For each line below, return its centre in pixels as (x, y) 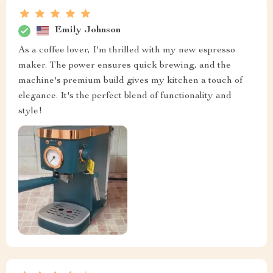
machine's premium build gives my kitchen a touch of (130, 81)
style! (30, 111)
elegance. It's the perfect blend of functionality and (125, 96)
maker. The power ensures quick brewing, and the (125, 66)
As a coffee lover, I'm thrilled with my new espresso (127, 50)
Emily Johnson (88, 31)
